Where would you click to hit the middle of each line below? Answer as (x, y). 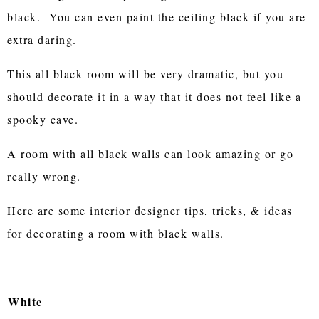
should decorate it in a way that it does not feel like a (155, 96)
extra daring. (42, 39)
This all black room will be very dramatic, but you (146, 73)
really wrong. (47, 176)
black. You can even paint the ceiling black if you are (157, 16)
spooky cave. (43, 119)
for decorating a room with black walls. (116, 233)
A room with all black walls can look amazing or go (151, 153)
